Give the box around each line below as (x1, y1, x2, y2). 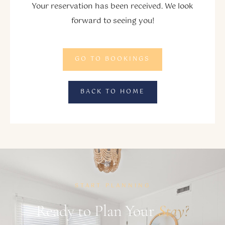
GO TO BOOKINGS (75, 54, 150, 64)
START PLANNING (74, 181, 151, 190)
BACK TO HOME (80, 87, 145, 97)
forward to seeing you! (71, 15, 154, 27)
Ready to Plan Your (36, 201, 158, 220)
